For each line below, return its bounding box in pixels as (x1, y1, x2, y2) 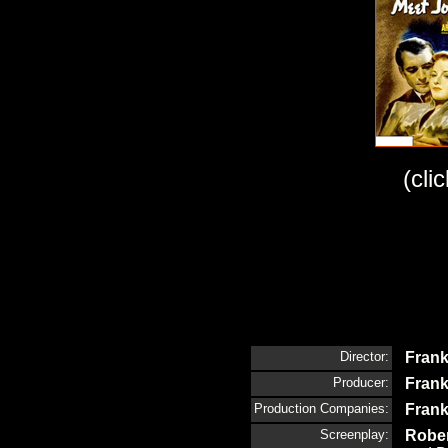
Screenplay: (320, 427, 389, 442)
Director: (340, 349, 389, 364)
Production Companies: (254, 401, 389, 416)
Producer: (333, 375, 389, 390)
